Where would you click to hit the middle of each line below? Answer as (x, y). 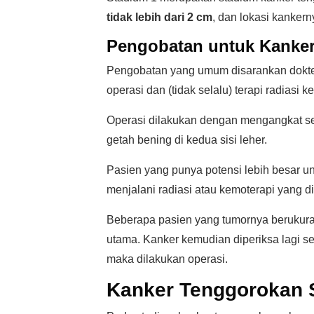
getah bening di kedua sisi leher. (187, 140)
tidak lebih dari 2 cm (159, 17)
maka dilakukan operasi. (167, 259)
